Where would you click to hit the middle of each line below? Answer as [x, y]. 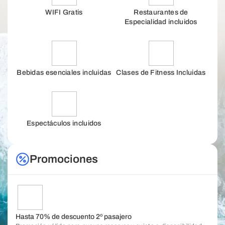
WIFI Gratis [64, 12]
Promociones [64, 159]
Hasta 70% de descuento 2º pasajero [74, 217]
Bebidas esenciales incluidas [64, 73]
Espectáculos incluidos [64, 123]
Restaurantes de [161, 12]
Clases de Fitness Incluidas [161, 73]
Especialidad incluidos [161, 22]
